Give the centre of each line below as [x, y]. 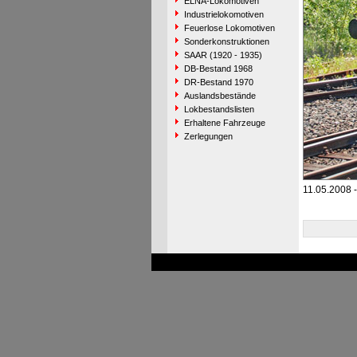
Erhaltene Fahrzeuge [224, 123]
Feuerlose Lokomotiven [229, 28]
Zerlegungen [208, 136]
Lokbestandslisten [219, 109]
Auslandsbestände [220, 96]
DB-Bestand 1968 [218, 69]
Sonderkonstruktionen [226, 41]
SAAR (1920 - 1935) [223, 55]
